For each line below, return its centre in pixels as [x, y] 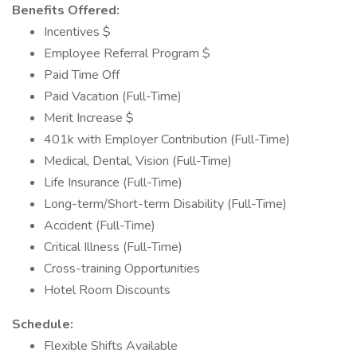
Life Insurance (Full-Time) [113, 182]
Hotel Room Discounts [107, 290]
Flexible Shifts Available [111, 346]
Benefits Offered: [66, 10]
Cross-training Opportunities [122, 269]
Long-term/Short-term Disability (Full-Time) [165, 204]
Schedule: [43, 324]
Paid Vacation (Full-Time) [113, 96]
